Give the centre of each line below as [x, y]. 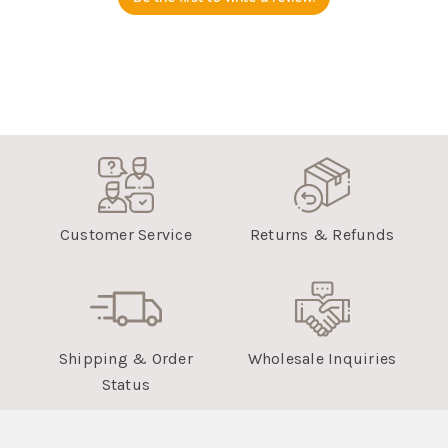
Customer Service [125, 234]
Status [126, 384]
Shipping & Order [125, 358]
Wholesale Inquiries [322, 358]
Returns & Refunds [322, 234]
